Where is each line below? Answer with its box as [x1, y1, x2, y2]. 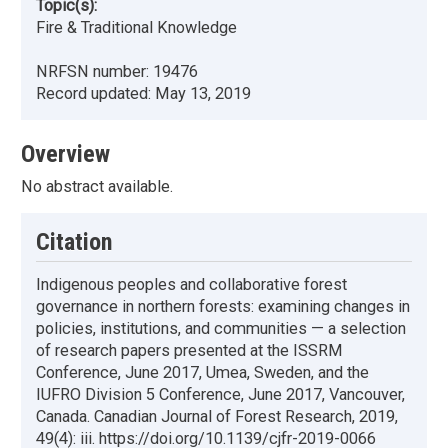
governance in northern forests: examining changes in [36, 297, 410, 317]
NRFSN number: [36, 62, 153, 82]
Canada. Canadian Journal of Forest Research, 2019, [36, 407, 398, 427]
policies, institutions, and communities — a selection [36, 319, 406, 339]
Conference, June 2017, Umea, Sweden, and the [36, 363, 369, 383]
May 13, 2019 [155, 84, 251, 104]
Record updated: [36, 84, 155, 104]
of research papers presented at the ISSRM [36, 341, 343, 361]
